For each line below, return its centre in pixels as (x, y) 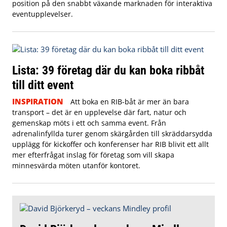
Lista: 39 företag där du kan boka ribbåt (108, 70)
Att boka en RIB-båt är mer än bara (129, 101)
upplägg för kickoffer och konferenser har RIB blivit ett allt (110, 144)
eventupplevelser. (43, 14)
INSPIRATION (38, 101)
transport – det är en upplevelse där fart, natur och (99, 112)
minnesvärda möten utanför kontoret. (76, 165)
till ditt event (43, 85)
